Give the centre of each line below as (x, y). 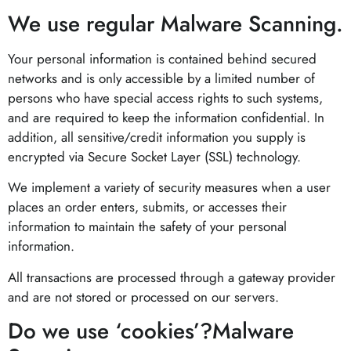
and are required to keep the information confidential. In (166, 117)
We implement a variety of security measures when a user (169, 188)
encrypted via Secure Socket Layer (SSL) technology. (154, 156)
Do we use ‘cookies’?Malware (151, 331)
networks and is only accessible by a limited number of (161, 78)
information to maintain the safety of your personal (147, 227)
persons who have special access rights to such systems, (165, 98)
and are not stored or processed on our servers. (143, 297)
